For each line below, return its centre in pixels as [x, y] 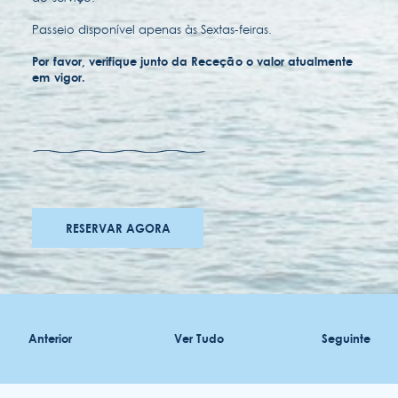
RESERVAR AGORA [119, 228]
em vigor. [59, 77]
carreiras [63, 268]
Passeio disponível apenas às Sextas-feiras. [152, 29]
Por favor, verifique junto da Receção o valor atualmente [193, 61]
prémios [60, 228]
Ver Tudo [199, 338]
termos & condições [99, 348]
